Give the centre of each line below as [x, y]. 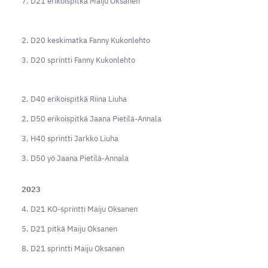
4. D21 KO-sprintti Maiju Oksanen [79, 209]
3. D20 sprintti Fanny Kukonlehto [78, 60]
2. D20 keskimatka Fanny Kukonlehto [86, 40]
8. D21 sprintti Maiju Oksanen [73, 248]
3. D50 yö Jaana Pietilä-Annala [75, 158]
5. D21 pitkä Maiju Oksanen [69, 229]
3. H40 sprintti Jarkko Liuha [70, 138]
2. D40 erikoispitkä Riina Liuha [74, 99]
